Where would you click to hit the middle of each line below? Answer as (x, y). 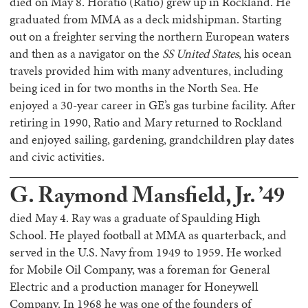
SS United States (200, 54)
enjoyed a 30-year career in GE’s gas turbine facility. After (153, 105)
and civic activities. (57, 157)
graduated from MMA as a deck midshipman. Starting (145, 19)
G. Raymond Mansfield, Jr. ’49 (147, 199)
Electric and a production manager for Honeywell (134, 287)
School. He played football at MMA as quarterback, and (148, 235)
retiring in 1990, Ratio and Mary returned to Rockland (146, 122)
